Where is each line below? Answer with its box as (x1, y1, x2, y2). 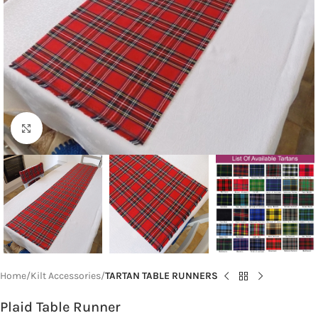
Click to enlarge (42, 122, 109, 133)
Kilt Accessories (31, 270, 101, 283)
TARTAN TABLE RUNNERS (105, 270, 218, 283)
